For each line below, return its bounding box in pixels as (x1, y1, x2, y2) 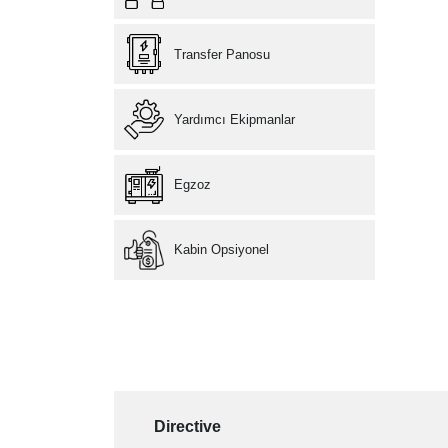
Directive (154, 417, 222, 436)
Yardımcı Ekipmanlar (174, 112, 296, 128)
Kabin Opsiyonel (174, 242, 270, 258)
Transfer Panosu (174, 46, 271, 62)
